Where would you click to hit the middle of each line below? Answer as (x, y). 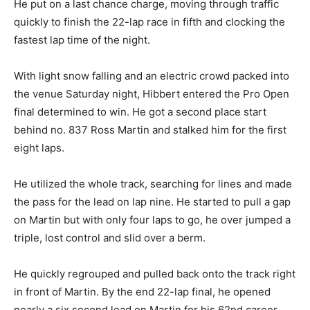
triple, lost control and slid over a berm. (110, 238)
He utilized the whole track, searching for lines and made (153, 184)
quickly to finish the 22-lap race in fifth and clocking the (149, 22)
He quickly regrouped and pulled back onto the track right (155, 274)
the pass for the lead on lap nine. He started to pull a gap (152, 202)
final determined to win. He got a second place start (140, 112)
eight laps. (39, 148)
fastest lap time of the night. (82, 40)
